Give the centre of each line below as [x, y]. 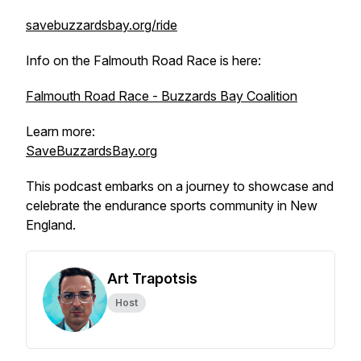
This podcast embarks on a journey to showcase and [180, 186]
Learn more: [60, 131]
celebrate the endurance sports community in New [172, 205]
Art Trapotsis [152, 278]
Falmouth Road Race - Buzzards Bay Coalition [162, 96]
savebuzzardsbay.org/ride [102, 25]
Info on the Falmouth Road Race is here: [143, 60]
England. [51, 225]
